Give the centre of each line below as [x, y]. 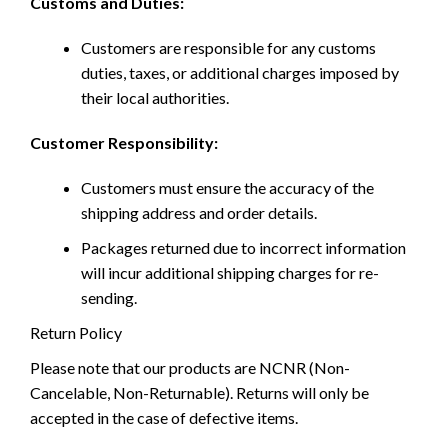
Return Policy [76, 333]
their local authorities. [155, 98]
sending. [109, 298]
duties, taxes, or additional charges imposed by [240, 73]
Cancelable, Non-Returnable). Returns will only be [199, 393]
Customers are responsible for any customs [228, 48]
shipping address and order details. [199, 213]
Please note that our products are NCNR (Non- [190, 368]
